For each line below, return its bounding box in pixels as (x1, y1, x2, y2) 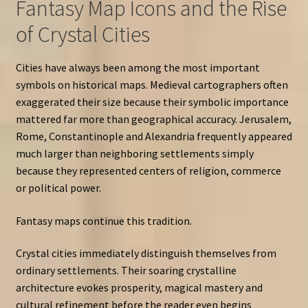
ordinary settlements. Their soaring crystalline (15, 263, 236, 278)
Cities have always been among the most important (15, 60, 260, 75)
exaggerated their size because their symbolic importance (15, 95, 289, 109)
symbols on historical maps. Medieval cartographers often (15, 78, 288, 92)
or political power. (15, 181, 101, 195)
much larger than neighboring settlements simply (15, 146, 254, 161)
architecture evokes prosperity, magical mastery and (15, 280, 263, 295)
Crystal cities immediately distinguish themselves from (15, 246, 276, 261)
